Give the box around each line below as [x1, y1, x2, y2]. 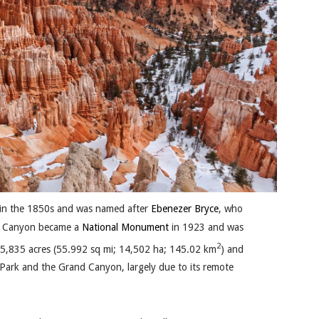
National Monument [82, 221, 169, 233]
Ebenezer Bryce [151, 202, 219, 214]
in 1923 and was [169, 221, 244, 233]
